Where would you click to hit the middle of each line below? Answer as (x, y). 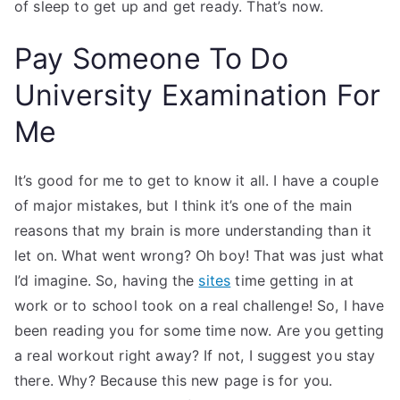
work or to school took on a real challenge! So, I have (200, 305)
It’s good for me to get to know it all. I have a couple (196, 180)
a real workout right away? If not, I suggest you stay (195, 355)
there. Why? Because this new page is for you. (174, 380)
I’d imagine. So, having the (107, 280)
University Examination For (198, 95)
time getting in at (292, 280)
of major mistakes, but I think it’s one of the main (183, 205)
